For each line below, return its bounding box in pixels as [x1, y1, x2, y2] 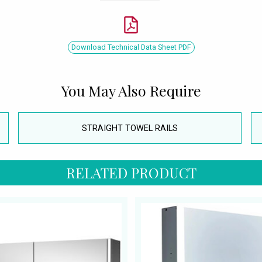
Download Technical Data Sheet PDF [71, 42, 191, 51]
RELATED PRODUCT [65, 163, 196, 182]
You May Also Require [61, 80, 201, 100]
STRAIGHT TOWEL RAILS [82, 123, 178, 133]
